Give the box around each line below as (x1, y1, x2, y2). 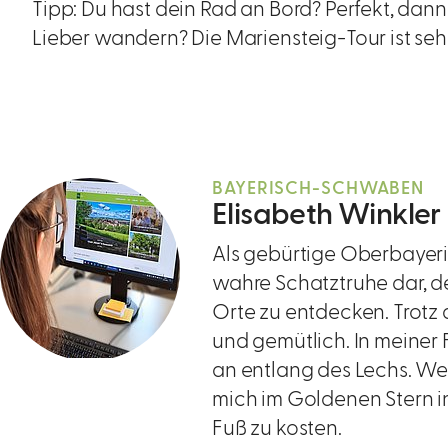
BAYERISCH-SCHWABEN (212, 180, 425, 197)
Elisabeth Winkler (212, 200, 441, 230)
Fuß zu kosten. (212, 418, 342, 439)
